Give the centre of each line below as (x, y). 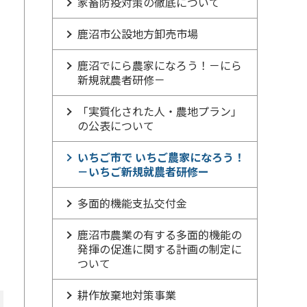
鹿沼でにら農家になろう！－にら (160, 65)
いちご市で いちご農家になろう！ (161, 157)
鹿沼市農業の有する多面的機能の (160, 234)
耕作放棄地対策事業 (127, 295)
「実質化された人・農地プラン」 (160, 111)
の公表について (116, 125)
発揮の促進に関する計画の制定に (160, 249)
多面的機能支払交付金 (132, 203)
